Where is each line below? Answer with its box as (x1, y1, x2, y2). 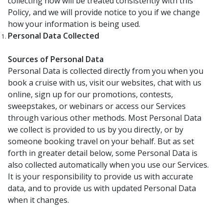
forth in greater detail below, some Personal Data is (8, 148, 197, 158)
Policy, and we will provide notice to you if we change (8, 7, 200, 18)
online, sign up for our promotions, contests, (8, 89, 173, 100)
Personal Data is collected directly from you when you (8, 66, 203, 76)
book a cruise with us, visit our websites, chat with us (8, 77, 201, 88)
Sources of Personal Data (8, 54, 104, 65)
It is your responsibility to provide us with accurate (8, 171, 193, 182)
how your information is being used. (8, 19, 140, 29)
